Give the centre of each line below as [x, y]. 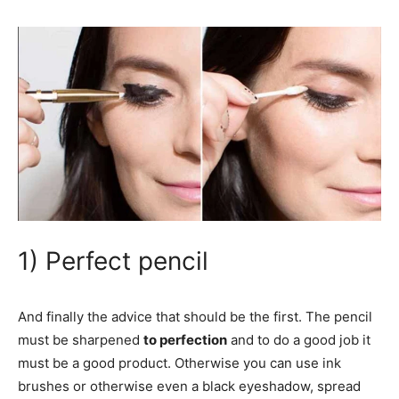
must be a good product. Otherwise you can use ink [179, 362]
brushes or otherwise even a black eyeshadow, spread [189, 386]
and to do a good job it [299, 339]
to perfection [185, 339]
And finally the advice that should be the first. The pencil [195, 316]
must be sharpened [81, 339]
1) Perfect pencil [113, 261]
